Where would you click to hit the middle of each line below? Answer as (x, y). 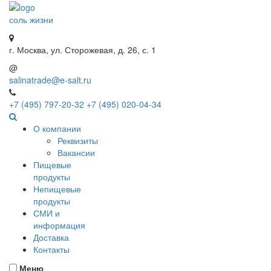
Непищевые (57, 189)
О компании (57, 129)
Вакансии (76, 153)
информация (59, 225)
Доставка (51, 237)
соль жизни (31, 20)
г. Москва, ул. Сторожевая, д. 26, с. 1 (83, 50)
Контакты (51, 250)
